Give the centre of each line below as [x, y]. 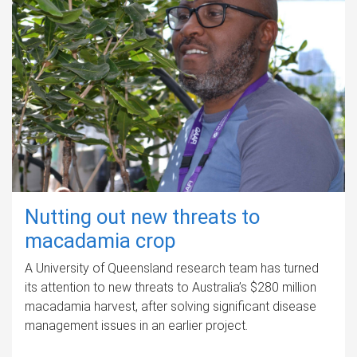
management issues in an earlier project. [136, 325]
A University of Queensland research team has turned [172, 268]
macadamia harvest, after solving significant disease [171, 306]
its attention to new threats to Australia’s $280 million [171, 287]
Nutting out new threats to [142, 216]
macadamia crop [100, 240]
